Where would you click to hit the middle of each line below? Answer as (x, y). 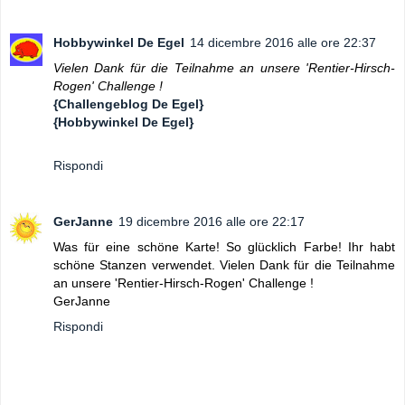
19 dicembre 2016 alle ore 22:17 (212, 222)
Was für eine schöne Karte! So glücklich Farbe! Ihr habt (224, 247)
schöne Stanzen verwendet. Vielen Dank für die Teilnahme (224, 265)
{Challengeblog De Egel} (128, 104)
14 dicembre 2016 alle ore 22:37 (283, 43)
